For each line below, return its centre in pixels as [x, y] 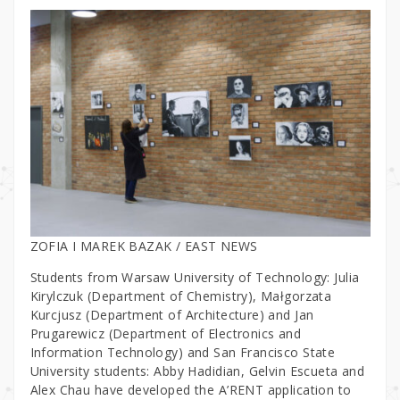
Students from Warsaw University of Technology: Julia [195, 277]
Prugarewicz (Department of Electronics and [166, 333]
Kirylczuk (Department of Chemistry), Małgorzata [181, 296]
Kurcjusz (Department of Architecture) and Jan [172, 314]
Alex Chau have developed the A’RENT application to [191, 389]
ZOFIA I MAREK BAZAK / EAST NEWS [144, 246]
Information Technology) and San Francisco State [183, 352]
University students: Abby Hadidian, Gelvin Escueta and [197, 371]
